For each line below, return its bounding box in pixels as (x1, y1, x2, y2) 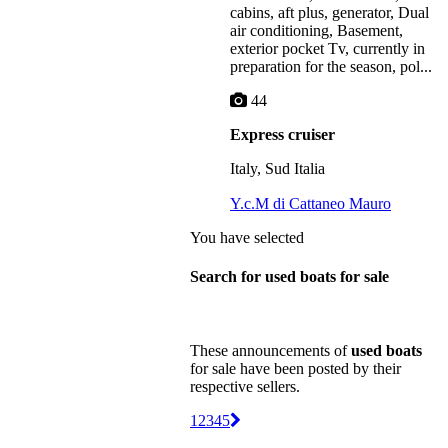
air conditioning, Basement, (230, 21, 403, 39)
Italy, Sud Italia (230, 159, 325, 177)
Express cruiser (230, 125, 335, 143)
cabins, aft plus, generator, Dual (230, 3, 429, 21)
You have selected (190, 229, 304, 247)
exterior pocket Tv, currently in (230, 39, 425, 57)
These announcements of (190, 341, 351, 359)
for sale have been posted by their (190, 359, 401, 377)
